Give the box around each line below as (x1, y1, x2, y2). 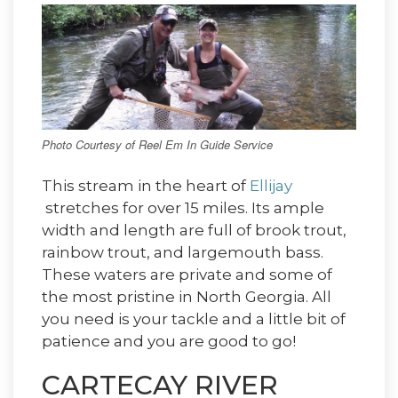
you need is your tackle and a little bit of (42, 310, 346, 329)
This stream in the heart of (42, 177, 250, 195)
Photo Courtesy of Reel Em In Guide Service (42, 135, 273, 153)
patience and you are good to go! (42, 332, 296, 351)
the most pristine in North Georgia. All (42, 288, 331, 306)
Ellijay (250, 177, 292, 195)
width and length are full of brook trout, (42, 221, 346, 240)
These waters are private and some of (42, 266, 332, 284)
